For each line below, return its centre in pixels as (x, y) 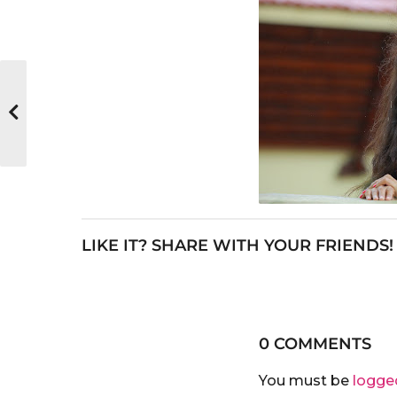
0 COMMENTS (315, 343)
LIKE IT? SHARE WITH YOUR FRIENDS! (237, 245)
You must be (306, 380)
